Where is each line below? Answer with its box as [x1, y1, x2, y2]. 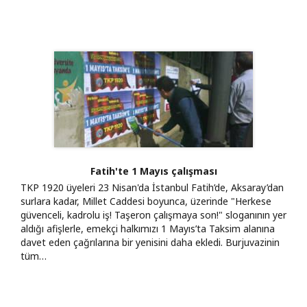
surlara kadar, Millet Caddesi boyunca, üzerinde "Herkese [21, 194, 271, 208]
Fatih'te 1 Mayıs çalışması [90, 164, 217, 177]
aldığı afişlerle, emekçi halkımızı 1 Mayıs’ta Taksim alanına [21, 221, 275, 235]
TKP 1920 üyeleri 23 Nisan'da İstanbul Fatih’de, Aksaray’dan [21, 180, 284, 194]
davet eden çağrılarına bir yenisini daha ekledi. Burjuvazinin [21, 235, 280, 249]
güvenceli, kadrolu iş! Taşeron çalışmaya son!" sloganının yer [21, 208, 286, 221]
